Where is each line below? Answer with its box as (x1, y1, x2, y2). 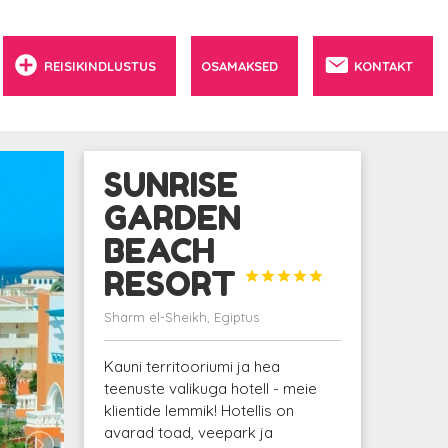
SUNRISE (103, 165, 238, 205)
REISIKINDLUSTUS (44, 57, 156, 74)
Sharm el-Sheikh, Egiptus (103, 309, 259, 325)
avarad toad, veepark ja (103, 423, 273, 442)
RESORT (103, 264, 244, 304)
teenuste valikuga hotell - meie (103, 379, 317, 398)
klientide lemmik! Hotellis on (103, 401, 294, 420)
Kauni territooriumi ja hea (103, 357, 280, 376)
